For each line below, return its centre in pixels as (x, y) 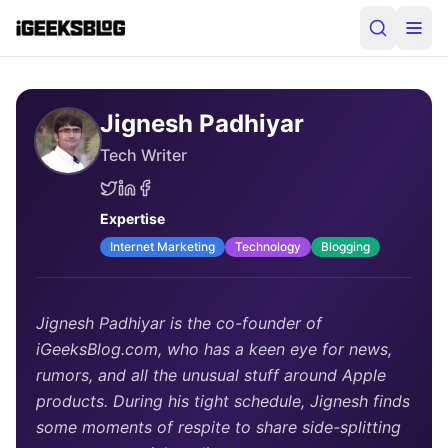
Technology (268, 246)
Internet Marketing (162, 246)
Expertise (132, 218)
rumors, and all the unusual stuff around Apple (211, 375)
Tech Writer (143, 155)
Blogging (345, 246)
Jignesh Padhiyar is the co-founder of (179, 323)
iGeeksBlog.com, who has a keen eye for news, (214, 349)
